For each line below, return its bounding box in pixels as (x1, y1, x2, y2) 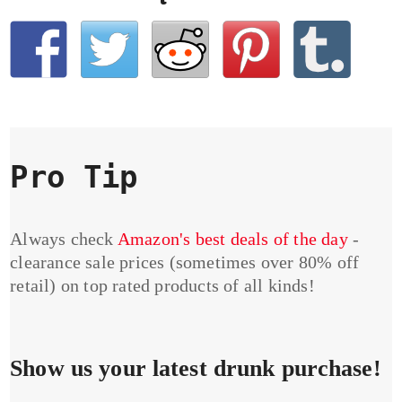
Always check (10, 228, 118, 249)
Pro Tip (10, 158, 138, 195)
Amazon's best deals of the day (117, 228, 348, 249)
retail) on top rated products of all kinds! (10, 275, 315, 295)
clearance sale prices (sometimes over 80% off (10, 251, 360, 272)
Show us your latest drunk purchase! (10, 354, 381, 381)
